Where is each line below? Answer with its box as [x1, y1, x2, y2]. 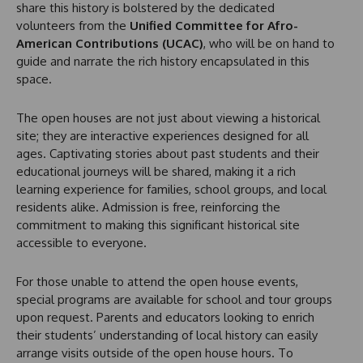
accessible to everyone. [16, 235, 147, 251]
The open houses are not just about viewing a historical [16, 110, 320, 126]
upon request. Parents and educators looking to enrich [16, 310, 314, 326]
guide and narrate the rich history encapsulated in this [16, 53, 310, 70]
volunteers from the [16, 18, 130, 34]
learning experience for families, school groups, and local [16, 181, 327, 198]
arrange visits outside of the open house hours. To [16, 345, 293, 361]
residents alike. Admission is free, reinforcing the [16, 199, 280, 216]
